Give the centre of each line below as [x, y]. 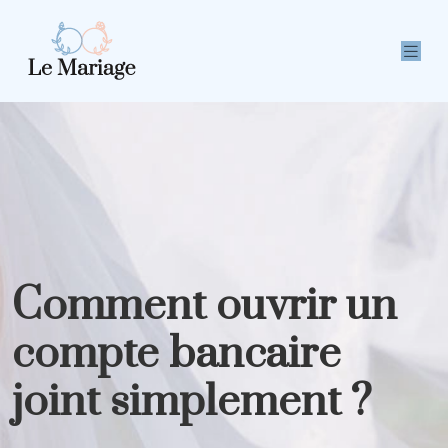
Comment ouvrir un [204, 306]
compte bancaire [176, 354]
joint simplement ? [192, 402]
